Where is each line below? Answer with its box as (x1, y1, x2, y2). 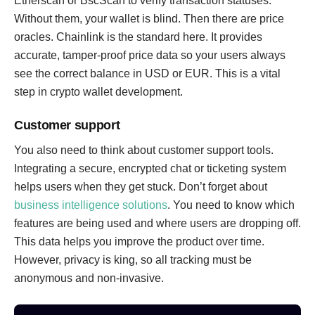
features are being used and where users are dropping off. (14, 217, 301, 229)
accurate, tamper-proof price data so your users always (14, 49, 285, 61)
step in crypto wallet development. (14, 86, 183, 98)
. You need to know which (167, 199, 295, 211)
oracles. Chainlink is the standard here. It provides (14, 31, 262, 43)
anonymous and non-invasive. (14, 272, 164, 284)
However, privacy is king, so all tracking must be (14, 254, 252, 266)
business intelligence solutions (14, 199, 167, 211)
